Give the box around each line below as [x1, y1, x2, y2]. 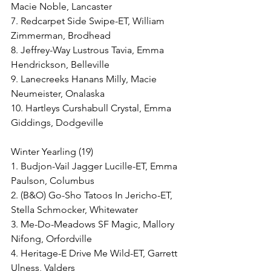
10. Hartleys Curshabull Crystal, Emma [11, 102, 174, 114]
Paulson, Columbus [11, 175, 94, 186]
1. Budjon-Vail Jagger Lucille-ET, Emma [11, 160, 180, 172]
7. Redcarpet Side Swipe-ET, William [11, 15, 167, 27]
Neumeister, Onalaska [11, 88, 105, 99]
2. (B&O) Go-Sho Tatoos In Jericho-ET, [11, 189, 175, 201]
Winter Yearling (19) [11, 146, 93, 157]
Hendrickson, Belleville [11, 59, 109, 70]
